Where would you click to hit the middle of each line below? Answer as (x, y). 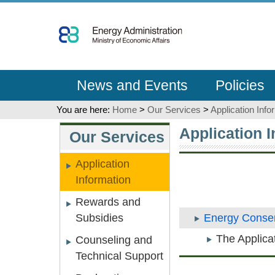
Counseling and (114, 240)
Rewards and (108, 202)
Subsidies (99, 218)
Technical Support (119, 256)
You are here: (84, 110)
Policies (240, 85)
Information (103, 180)
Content (75, 42)
